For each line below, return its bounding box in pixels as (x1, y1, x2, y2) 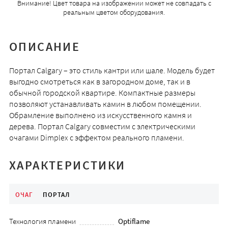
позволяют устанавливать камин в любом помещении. (9, 99, 202, 109)
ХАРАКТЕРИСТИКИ (9, 157, 126, 174)
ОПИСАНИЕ (9, 39, 80, 55)
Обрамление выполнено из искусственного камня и (9, 110, 192, 121)
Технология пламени (9, 216, 76, 226)
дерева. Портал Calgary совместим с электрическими (9, 121, 195, 132)
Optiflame (118, 216, 150, 226)
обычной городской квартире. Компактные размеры (9, 88, 195, 98)
